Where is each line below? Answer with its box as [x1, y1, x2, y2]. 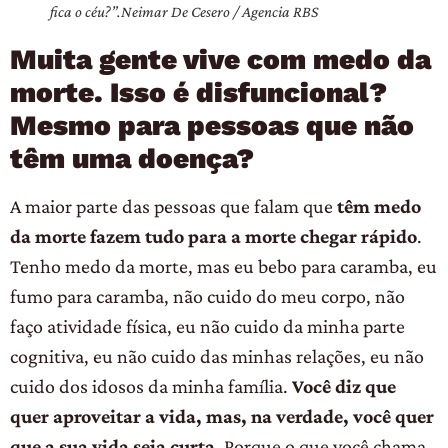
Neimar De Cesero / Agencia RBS [121, 3, 318, 21]
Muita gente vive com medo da [10, 43, 431, 77]
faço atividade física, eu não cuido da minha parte [10, 315, 405, 338]
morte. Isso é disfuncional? [10, 76, 387, 110]
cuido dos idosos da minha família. [10, 375, 292, 398]
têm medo [337, 195, 421, 218]
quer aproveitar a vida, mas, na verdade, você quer [10, 405, 434, 428]
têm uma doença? [10, 142, 261, 176]
